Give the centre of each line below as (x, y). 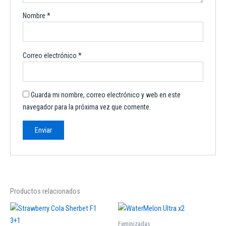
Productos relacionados (45, 191)
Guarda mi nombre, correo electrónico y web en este (106, 95)
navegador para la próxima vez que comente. (87, 107)
